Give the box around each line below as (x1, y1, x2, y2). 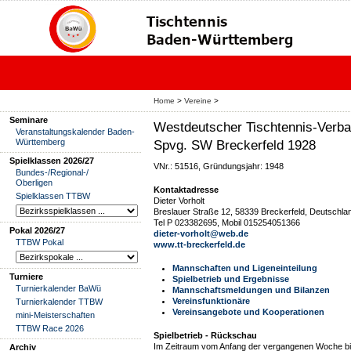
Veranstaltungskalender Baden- (16, 127, 135, 136)
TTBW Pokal (16, 237, 63, 247)
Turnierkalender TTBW (16, 297, 103, 306)
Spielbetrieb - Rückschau (154, 331, 257, 340)
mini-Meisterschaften (16, 310, 95, 320)
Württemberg (16, 137, 65, 147)
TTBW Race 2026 (16, 324, 84, 333)
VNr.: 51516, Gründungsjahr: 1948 (154, 161, 284, 171)
